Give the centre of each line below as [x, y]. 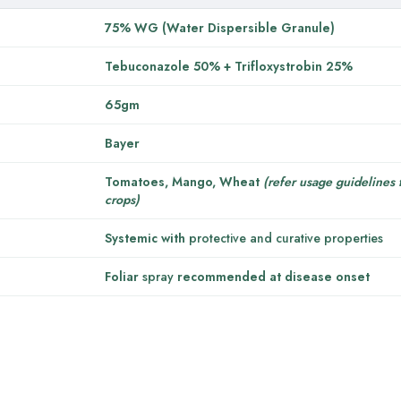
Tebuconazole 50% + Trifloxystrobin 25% [229, 67]
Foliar [124, 277]
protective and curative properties [286, 239]
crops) [122, 200]
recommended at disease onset [272, 277]
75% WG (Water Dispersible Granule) [220, 28]
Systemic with [147, 239]
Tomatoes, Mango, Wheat [184, 182]
